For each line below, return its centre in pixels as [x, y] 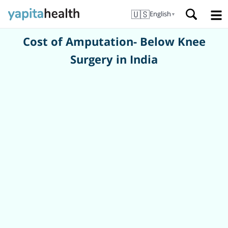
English [160, 14]
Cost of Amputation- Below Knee [114, 41]
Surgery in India [114, 59]
